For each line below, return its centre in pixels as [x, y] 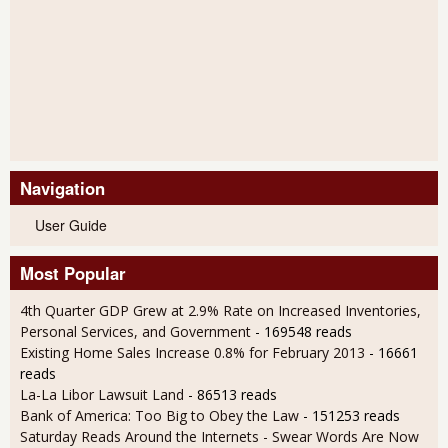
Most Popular [73, 272]
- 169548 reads [303, 331]
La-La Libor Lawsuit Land [102, 394]
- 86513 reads [232, 394]
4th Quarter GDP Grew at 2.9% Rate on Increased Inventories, [220, 310]
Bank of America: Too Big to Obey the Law [159, 415]
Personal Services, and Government [135, 331]
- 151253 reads [351, 415]
